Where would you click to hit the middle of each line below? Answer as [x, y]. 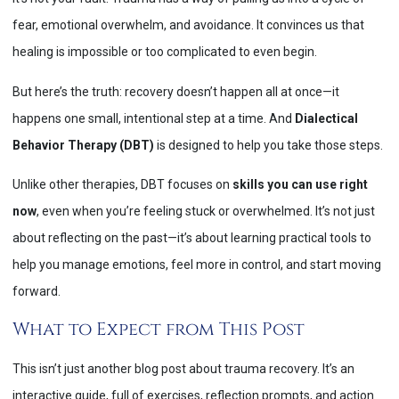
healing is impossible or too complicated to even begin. [165, 52]
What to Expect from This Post [159, 329]
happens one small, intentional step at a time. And [154, 118]
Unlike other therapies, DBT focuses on [122, 185]
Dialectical [326, 118]
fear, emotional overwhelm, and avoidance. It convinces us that [188, 25]
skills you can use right [300, 185]
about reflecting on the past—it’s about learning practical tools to [192, 238]
